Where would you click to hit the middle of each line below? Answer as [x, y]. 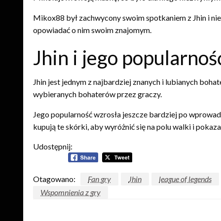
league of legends [185, 179]
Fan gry [99, 179]
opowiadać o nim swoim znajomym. [92, 30]
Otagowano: [54, 179]
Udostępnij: [53, 146]
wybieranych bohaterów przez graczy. [97, 94]
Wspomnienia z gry [71, 192]
